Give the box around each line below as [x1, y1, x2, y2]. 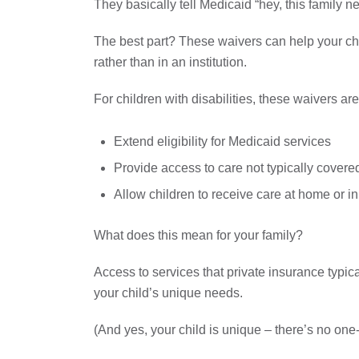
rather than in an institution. [94, 55, 247, 69]
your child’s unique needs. [94, 286, 243, 300]
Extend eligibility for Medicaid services [114, 135, 331, 148]
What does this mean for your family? [94, 228, 303, 242]
